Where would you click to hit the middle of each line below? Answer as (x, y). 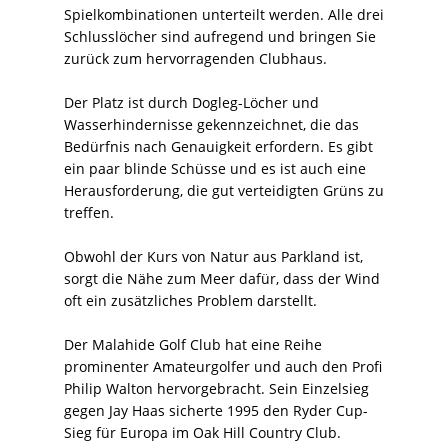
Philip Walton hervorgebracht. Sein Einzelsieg (216, 388)
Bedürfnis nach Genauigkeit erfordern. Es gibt (218, 146)
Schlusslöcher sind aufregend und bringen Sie (220, 36)
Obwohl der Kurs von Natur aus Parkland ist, (213, 256)
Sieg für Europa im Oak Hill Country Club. (202, 432)
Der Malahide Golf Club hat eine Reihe (193, 344)
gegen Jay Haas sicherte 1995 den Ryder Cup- (216, 410)
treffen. (89, 212)
